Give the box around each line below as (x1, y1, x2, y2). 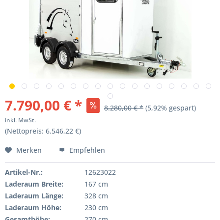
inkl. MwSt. (5, 116, 36, 124)
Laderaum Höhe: (5, 203, 61, 212)
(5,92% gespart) (145, 103, 196, 112)
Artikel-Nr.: (5, 167, 43, 177)
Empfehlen (67, 145, 105, 155)
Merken (16, 145, 42, 155)
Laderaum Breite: (5, 179, 63, 189)
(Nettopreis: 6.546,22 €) (5, 126, 81, 136)
